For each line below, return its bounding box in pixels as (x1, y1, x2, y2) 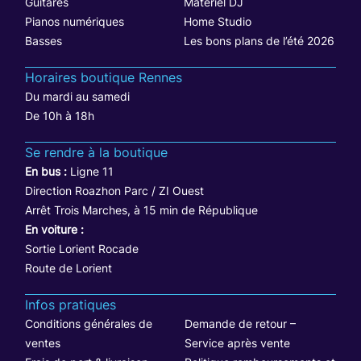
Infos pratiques (25, 296, 117, 313)
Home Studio (184, 14, 252, 28)
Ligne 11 (67, 164, 114, 178)
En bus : (25, 164, 68, 178)
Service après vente (185, 335, 290, 350)
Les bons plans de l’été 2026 (184, 33, 335, 48)
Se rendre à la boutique (25, 143, 168, 160)
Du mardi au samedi (25, 89, 131, 103)
